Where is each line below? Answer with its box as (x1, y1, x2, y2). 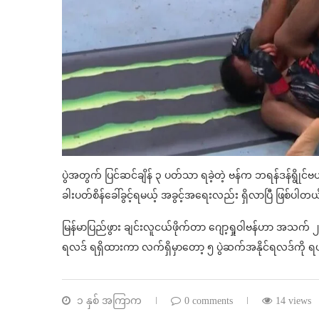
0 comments (184, 296, 233, 307)
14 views (276, 296, 311, 307)
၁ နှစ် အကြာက (74, 296, 142, 307)
